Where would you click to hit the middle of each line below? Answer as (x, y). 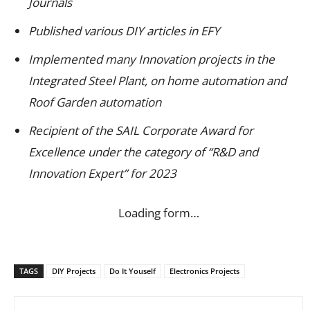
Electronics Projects (204, 271)
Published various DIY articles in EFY (124, 31)
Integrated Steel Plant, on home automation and (157, 81)
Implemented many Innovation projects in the (152, 60)
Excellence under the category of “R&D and (143, 152)
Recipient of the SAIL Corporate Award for (141, 131)
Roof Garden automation (95, 102)
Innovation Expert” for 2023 (102, 174)
